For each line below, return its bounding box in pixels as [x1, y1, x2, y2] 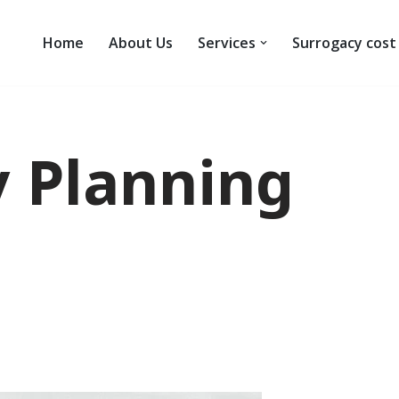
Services [198, 33, 256, 53]
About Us [109, 33, 173, 53]
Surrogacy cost [292, 33, 396, 53]
